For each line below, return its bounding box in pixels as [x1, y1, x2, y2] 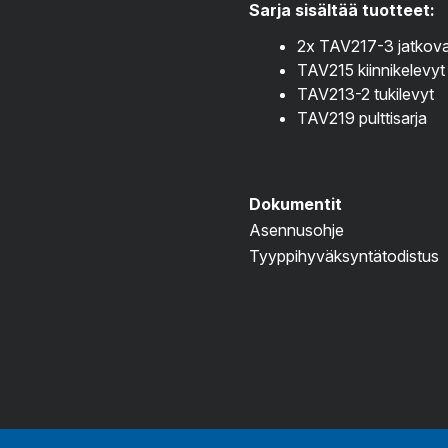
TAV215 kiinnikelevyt [297, 60, 445, 80]
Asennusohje [249, 220, 344, 240]
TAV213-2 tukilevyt [297, 84, 434, 104]
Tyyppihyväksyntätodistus [249, 246, 439, 266]
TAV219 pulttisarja [297, 108, 427, 128]
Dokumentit [249, 194, 342, 214]
